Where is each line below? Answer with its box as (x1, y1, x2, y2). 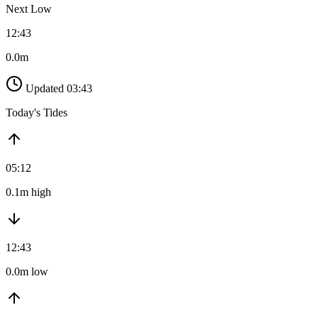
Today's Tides (6, 106, 67, 119)
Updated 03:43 (26, 82, 92, 95)
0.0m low (6, 265, 48, 278)
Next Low (6, 3, 52, 16)
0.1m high (6, 186, 51, 199)
